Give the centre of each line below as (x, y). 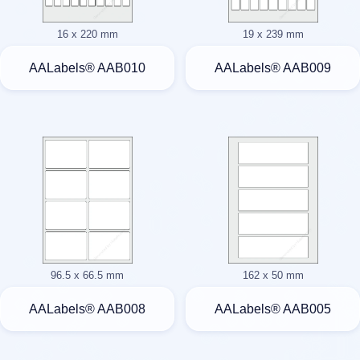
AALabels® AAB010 (87, 68)
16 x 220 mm (87, 34)
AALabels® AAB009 (273, 68)
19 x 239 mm (273, 34)
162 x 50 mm (273, 275)
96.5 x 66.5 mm (87, 275)
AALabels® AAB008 (87, 309)
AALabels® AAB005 (273, 309)
